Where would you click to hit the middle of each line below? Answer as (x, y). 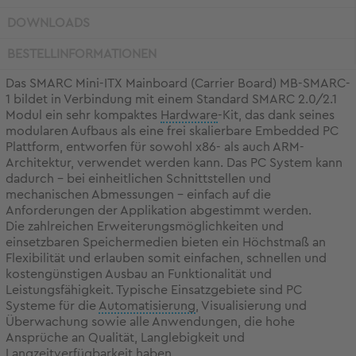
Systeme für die (52, 306)
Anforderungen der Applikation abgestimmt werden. (159, 211)
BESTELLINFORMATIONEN (82, 54)
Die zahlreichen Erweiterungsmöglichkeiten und (145, 227)
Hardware (189, 116)
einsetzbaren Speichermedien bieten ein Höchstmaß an (166, 243)
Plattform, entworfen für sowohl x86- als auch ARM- (155, 147)
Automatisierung (147, 306)
